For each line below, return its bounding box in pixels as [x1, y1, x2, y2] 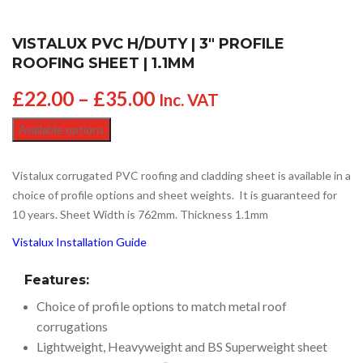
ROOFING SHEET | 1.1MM [12, 54, 195, 72]
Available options [19, 122, 105, 136]
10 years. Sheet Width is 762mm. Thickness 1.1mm [12, 207, 268, 221]
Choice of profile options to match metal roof [36, 298, 287, 314]
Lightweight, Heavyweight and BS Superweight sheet [36, 339, 327, 354]
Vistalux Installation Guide [12, 235, 147, 249]
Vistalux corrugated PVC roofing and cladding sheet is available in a [12, 169, 351, 182]
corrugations [36, 318, 108, 334]
